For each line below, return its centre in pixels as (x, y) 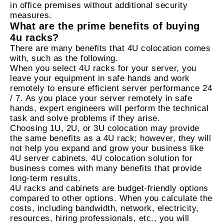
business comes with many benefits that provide (106, 168)
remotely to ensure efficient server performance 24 (111, 88)
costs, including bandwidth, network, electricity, (104, 208)
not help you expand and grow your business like (107, 148)
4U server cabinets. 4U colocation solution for (101, 158)
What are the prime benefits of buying (105, 26)
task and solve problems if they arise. (85, 118)
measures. (31, 15)
